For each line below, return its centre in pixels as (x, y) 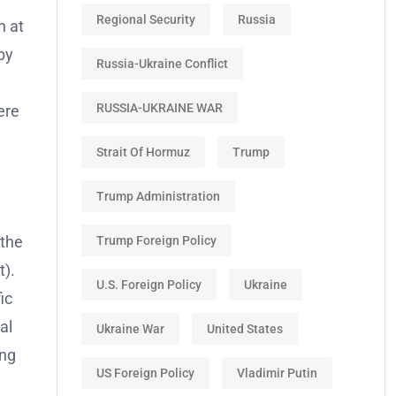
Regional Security (146, 19)
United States (245, 328)
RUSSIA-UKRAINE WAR (160, 107)
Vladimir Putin (277, 373)
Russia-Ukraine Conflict (162, 63)
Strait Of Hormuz (143, 152)
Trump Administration (158, 196)
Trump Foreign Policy (156, 240)
